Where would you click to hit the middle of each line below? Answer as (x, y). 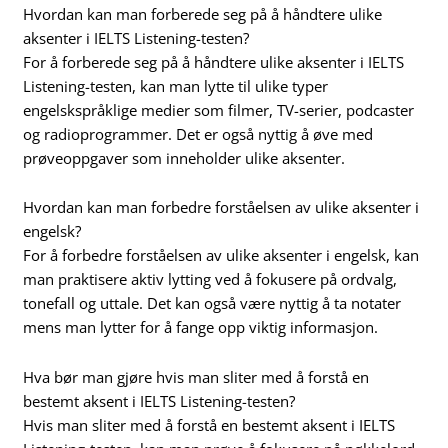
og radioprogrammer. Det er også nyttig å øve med (198, 133)
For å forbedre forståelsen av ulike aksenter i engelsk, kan (221, 255)
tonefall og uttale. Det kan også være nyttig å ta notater (212, 303)
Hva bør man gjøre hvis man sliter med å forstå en (196, 376)
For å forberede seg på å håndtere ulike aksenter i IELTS (214, 61)
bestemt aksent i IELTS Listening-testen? (159, 400)
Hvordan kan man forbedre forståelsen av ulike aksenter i (221, 207)
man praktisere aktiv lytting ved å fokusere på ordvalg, (210, 279)
